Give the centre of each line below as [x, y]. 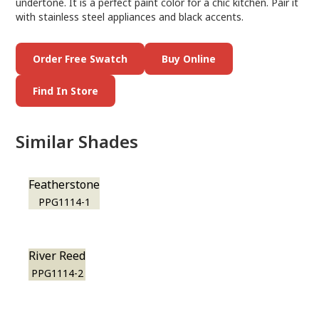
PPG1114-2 [57, 273]
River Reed [57, 256]
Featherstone [64, 184]
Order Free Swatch [80, 59]
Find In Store [66, 91]
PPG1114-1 [64, 202]
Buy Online [189, 59]
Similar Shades [77, 141]
